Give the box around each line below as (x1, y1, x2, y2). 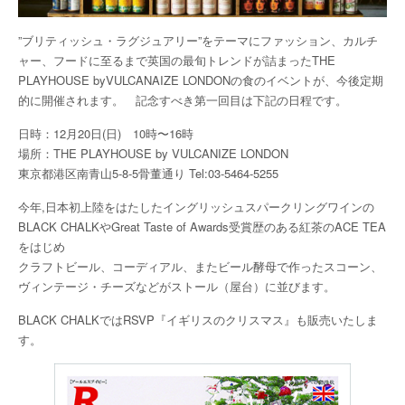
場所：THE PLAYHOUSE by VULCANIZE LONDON (18, 144, 288, 162)
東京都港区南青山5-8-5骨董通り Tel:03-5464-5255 (18, 164, 278, 182)
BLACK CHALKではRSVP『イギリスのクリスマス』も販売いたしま (18, 310, 378, 328)
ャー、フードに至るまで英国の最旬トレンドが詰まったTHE (18, 51, 335, 69)
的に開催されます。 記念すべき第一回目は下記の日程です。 (18, 90, 347, 108)
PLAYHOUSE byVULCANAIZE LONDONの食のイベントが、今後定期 (18, 71, 383, 89)
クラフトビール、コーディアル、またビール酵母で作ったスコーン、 (18, 257, 382, 275)
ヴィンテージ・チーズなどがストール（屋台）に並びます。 (18, 277, 335, 295)
